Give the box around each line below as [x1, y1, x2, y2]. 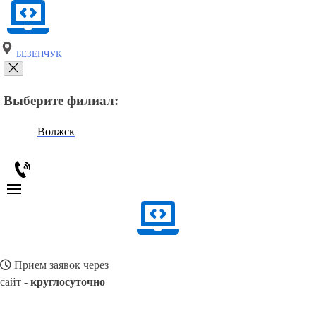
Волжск [37, 126, 75, 138]
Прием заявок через [11, 259, 109, 272]
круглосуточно [30, 276, 105, 288]
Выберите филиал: [4, 92, 119, 108]
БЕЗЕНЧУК [14, 49, 62, 59]
